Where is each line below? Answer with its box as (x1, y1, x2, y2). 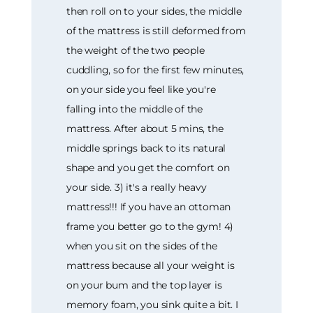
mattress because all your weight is (66, 259, 235, 272)
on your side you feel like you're (66, 82, 216, 96)
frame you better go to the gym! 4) (66, 219, 234, 233)
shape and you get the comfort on (66, 161, 230, 174)
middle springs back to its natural (66, 141, 226, 154)
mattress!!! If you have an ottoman (66, 200, 231, 213)
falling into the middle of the (66, 102, 203, 115)
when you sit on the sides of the (66, 239, 217, 252)
